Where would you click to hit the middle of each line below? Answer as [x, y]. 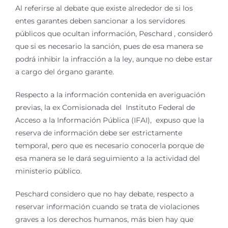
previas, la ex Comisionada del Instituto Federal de [105, 107]
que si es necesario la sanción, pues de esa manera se [109, 46]
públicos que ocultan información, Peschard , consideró [114, 34]
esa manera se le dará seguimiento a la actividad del [108, 158]
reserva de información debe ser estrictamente [99, 133]
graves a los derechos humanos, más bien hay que [104, 219]
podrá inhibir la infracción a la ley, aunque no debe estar [114, 59]
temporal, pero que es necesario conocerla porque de [110, 146]
